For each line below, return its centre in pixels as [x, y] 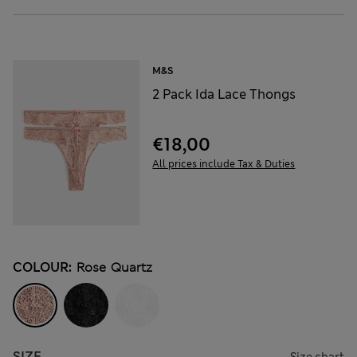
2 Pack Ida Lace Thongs [224, 95]
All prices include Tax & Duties [224, 165]
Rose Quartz [114, 267]
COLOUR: [42, 267]
